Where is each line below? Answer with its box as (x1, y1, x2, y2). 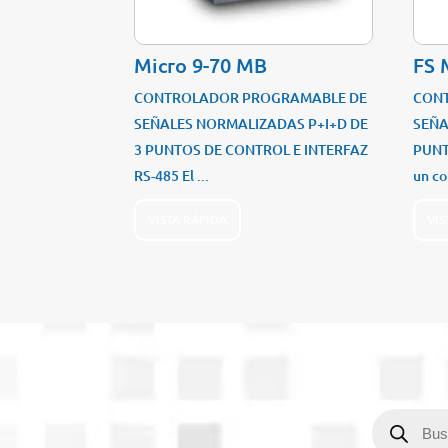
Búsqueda (371, 405, 433, 425)
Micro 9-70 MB (134, 52, 268, 79)
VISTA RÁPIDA (148, 210, 228, 228)
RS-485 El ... (134, 166, 210, 186)
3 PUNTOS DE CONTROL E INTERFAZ (134, 140, 369, 160)
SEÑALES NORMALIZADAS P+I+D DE (134, 114, 369, 134)
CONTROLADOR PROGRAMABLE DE (134, 88, 368, 108)
